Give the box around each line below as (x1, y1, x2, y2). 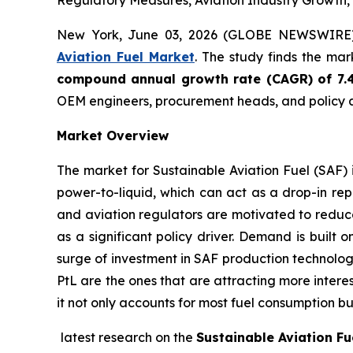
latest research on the (60, 329, 196, 345)
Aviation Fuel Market (57, 49, 195, 65)
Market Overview (57, 128, 169, 143)
